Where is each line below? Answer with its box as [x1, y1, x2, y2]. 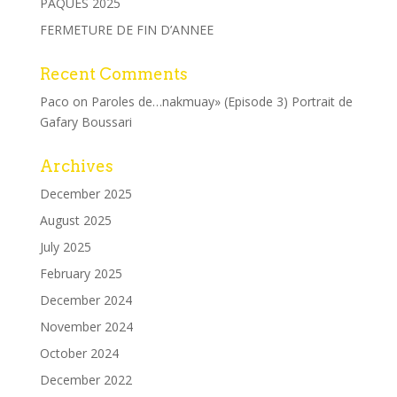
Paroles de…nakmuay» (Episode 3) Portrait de [90, 92, 353, 110]
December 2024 [39, 291, 132, 308]
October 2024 [39, 344, 119, 362]
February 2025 [39, 264, 122, 282]
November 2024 [39, 317, 133, 335]
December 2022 [39, 370, 132, 388]
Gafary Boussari [39, 113, 132, 130]
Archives [39, 156, 113, 175]
